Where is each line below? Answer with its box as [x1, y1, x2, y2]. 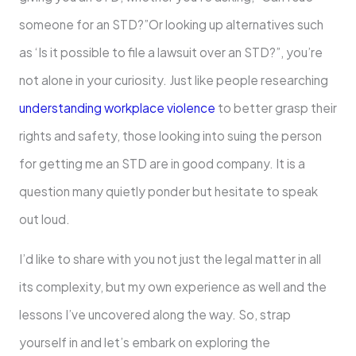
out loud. [18, 211, 70, 226]
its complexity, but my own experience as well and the [18, 279, 327, 295]
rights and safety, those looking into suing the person [18, 127, 322, 143]
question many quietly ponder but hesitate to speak [18, 183, 318, 199]
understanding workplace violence [18, 99, 215, 115]
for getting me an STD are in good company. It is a [18, 155, 305, 171]
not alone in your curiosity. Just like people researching [18, 72, 328, 87]
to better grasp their [215, 99, 337, 115]
